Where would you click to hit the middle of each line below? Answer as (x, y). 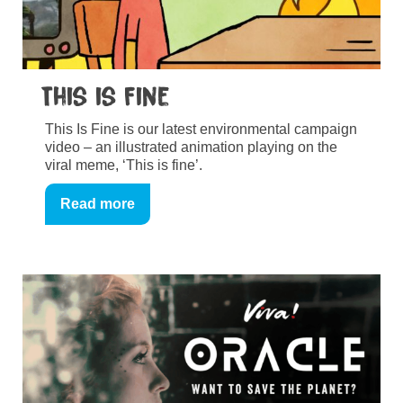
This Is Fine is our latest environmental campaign (201, 129)
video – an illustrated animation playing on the (191, 147)
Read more (98, 203)
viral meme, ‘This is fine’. (124, 165)
